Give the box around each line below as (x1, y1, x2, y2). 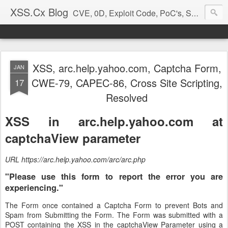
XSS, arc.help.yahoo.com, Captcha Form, (32, 61, 221, 75)
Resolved (106, 90, 148, 105)
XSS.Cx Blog (10, 5, 68, 19)
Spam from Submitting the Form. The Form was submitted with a (5, 209, 223, 220)
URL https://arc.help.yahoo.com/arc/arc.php (5, 154, 146, 164)
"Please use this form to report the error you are (5, 170, 223, 183)
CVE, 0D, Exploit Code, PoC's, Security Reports (73, 7, 191, 19)
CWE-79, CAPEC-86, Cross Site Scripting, (31, 75, 222, 90)
